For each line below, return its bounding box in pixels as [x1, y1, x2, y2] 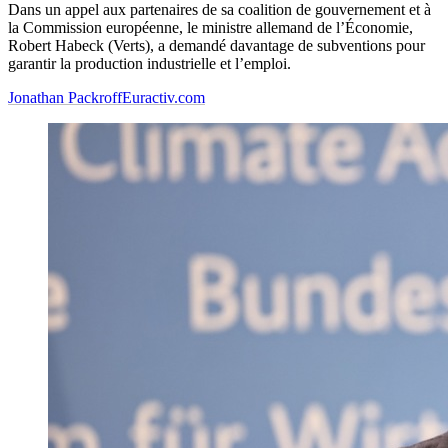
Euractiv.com [122, 89, 205, 107]
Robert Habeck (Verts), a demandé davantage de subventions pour [8, 37, 425, 55]
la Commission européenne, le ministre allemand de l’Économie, [8, 19, 413, 37]
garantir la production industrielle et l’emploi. [8, 55, 291, 73]
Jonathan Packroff [8, 89, 122, 107]
